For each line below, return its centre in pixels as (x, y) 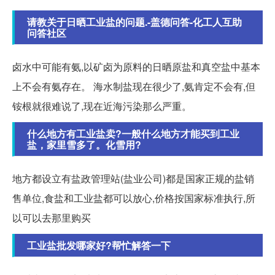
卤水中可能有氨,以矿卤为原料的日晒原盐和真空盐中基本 (136, 67)
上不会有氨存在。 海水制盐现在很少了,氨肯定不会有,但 (134, 87)
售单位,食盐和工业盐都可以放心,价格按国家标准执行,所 (134, 198)
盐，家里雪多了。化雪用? (84, 145)
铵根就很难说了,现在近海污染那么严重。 (102, 106)
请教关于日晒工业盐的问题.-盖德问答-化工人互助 (134, 22)
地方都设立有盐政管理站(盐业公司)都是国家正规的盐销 (133, 179)
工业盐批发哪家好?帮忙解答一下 (99, 246)
